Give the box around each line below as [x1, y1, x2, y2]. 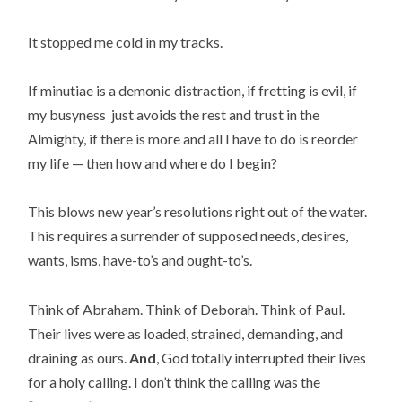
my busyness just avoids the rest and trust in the [28, 106, 320, 124]
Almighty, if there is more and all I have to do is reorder [28, 130, 359, 148]
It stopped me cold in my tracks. [28, 33, 223, 51]
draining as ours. [28, 348, 130, 366]
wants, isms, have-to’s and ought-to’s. [28, 251, 253, 269]
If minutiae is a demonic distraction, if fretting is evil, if [28, 82, 358, 100]
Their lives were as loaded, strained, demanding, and [28, 324, 344, 342]
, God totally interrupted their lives [156, 348, 367, 366]
